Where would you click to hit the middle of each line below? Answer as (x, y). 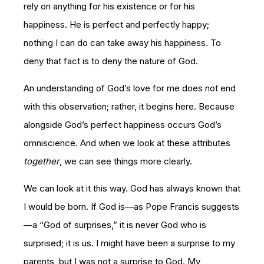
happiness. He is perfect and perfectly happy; (116, 24)
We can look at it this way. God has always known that (132, 188)
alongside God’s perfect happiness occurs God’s (123, 124)
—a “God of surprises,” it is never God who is (115, 225)
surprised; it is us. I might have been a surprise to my (129, 243)
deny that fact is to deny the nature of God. (111, 61)
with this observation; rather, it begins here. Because (129, 106)
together (42, 161)
